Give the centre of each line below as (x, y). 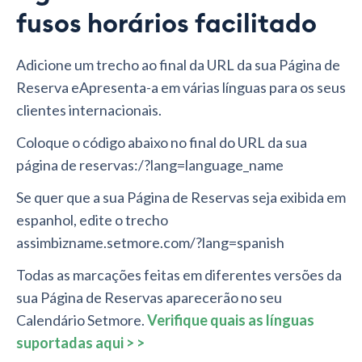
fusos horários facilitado (166, 25)
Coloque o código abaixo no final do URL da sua (162, 143)
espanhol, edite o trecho (92, 220)
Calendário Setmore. (80, 320)
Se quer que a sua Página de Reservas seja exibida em (181, 198)
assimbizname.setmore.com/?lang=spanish (150, 243)
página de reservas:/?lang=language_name (150, 165)
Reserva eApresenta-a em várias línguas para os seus (181, 88)
